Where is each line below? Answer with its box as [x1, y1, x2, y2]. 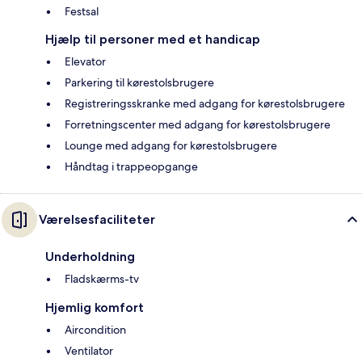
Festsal [65, 4, 99, 19]
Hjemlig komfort [45, 300, 144, 316]
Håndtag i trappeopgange [65, 159, 198, 175]
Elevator [65, 54, 106, 69]
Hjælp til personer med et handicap [45, 32, 260, 48]
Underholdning [45, 249, 135, 265]
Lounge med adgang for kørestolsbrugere [65, 138, 277, 154]
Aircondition [65, 322, 126, 338]
